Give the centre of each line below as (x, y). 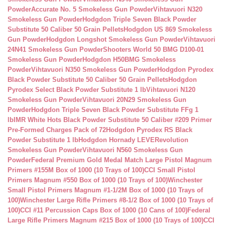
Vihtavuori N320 (178, 9)
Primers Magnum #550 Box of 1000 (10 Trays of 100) (88, 180)
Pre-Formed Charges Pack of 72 (57, 130)
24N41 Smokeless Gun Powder (55, 49)
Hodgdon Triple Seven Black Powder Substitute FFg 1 (115, 110)
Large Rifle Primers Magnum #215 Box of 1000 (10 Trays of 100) (105, 220)
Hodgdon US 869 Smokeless (168, 29)
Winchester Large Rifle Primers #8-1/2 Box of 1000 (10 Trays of (117, 200)
